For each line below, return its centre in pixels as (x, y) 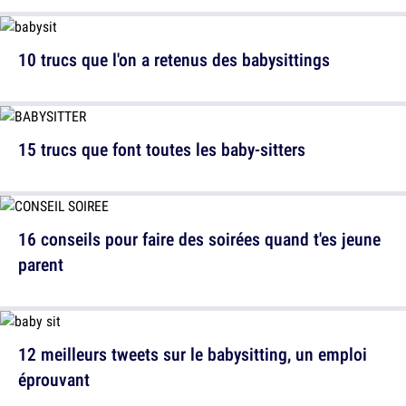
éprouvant (54, 379)
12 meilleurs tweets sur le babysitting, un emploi (193, 354)
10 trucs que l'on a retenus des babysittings (174, 59)
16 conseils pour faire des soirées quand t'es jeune (199, 239)
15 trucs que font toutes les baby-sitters (162, 149)
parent (41, 264)
